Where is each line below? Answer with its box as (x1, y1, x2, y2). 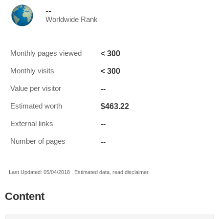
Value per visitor (10, 85, 61, 92)
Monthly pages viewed (10, 49, 82, 57)
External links (10, 120, 53, 128)
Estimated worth (10, 102, 62, 110)
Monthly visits (10, 67, 54, 75)
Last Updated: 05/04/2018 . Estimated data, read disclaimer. (9, 169, 150, 175)
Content (5, 190, 44, 202)
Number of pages (10, 137, 66, 145)
